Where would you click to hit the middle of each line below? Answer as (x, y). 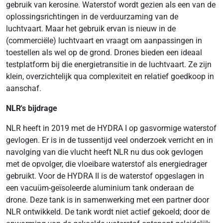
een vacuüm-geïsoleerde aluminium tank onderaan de (100, 188)
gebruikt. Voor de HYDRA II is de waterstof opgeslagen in (105, 176)
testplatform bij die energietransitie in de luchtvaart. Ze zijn (109, 64)
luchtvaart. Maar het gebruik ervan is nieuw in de (91, 29)
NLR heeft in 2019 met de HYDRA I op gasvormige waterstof (111, 128)
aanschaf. (24, 88)
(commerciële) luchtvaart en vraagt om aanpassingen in (104, 41)
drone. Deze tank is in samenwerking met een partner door (108, 200)
